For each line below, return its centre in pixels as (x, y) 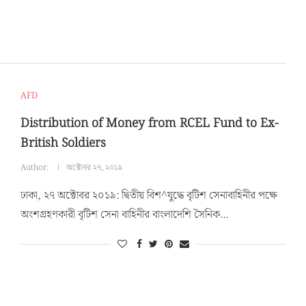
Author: (35, 167)
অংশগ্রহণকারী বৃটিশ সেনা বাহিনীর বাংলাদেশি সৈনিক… (124, 214)
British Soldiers (63, 143)
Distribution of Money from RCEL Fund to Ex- (149, 123)
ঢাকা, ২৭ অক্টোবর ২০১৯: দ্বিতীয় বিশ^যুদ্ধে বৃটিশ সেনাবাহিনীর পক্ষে (149, 195)
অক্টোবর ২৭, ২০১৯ (94, 167)
